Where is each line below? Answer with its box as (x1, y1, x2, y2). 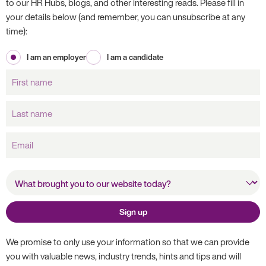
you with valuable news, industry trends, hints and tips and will (6, 249, 241, 262)
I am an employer (27, 52, 86, 63)
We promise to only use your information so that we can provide (6, 235, 249, 248)
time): (6, 24, 27, 37)
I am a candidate (107, 52, 163, 63)
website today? (5, 181, 59, 192)
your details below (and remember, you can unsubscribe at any (6, 10, 245, 23)
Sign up (119, 205, 147, 218)
